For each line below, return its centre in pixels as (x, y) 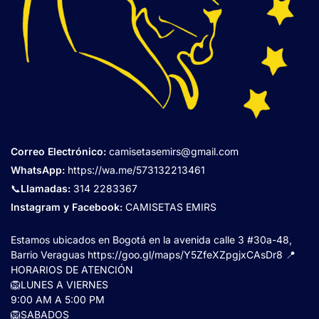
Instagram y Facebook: (68, 206)
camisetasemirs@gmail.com (172, 151)
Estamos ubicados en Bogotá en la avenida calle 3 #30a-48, (151, 239)
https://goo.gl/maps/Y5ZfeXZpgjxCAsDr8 (185, 254)
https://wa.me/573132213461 (136, 169)
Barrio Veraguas (49, 254)
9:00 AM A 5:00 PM (58, 299)
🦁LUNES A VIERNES (59, 284)
